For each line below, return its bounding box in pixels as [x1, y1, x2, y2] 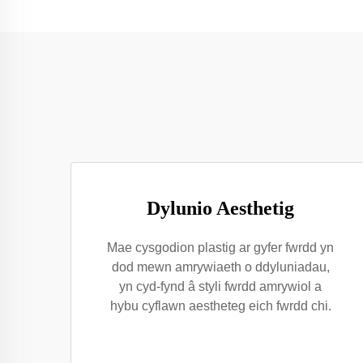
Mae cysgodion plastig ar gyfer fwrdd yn [107, 241, 334, 254]
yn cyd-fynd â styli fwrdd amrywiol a [119, 280, 322, 293]
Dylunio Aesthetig [147, 198, 294, 219]
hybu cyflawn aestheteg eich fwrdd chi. [109, 299, 331, 313]
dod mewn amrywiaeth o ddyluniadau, [111, 260, 330, 274]
